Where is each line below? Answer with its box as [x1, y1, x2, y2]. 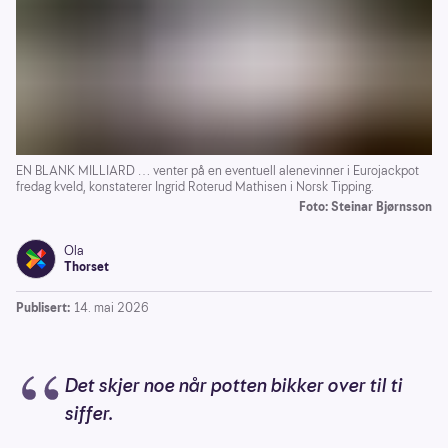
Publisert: [16, 298, 70, 316]
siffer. [65, 400, 114, 426]
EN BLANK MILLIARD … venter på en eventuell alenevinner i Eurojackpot [16, 161, 419, 179]
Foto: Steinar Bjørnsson [299, 197, 432, 215]
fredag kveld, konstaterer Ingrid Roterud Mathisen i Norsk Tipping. [16, 177, 374, 195]
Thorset [64, 257, 109, 275]
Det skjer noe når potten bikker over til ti [65, 372, 403, 398]
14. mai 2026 [74, 298, 149, 316]
